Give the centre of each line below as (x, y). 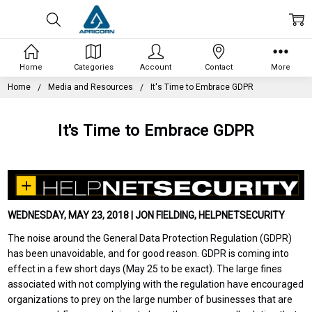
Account (156, 67)
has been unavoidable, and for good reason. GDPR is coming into (149, 254)
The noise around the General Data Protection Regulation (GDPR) (150, 239)
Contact (218, 67)
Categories (93, 67)
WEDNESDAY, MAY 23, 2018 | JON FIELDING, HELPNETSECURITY (147, 216)
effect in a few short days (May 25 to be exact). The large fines (145, 269)
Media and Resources (91, 87)
